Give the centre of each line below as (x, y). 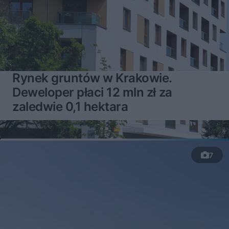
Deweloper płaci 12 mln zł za (92, 93)
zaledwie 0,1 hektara (70, 107)
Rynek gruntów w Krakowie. (92, 78)
